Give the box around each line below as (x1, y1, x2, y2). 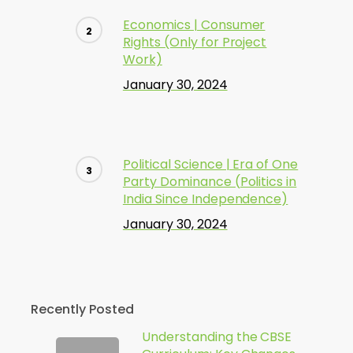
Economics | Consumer (122, 16, 266, 34)
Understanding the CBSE (141, 328, 292, 346)
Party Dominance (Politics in (122, 173, 297, 191)
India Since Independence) (122, 190, 288, 208)
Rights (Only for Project (122, 33, 267, 51)
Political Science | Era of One (122, 155, 299, 173)
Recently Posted (30, 300, 134, 318)
